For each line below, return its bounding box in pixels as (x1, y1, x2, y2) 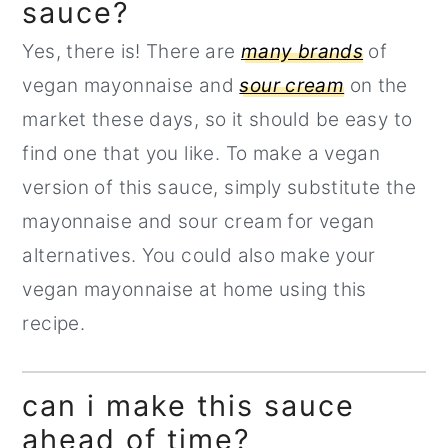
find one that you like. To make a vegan (22, 141, 381, 165)
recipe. (22, 311, 86, 335)
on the (344, 73, 408, 97)
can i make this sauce (22, 387, 356, 423)
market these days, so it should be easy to (22, 107, 413, 131)
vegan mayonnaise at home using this (22, 277, 367, 301)
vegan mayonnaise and (22, 73, 240, 97)
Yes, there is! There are (22, 39, 241, 63)
